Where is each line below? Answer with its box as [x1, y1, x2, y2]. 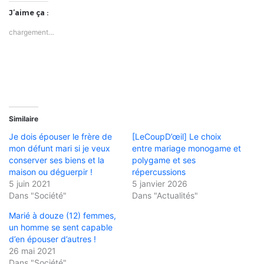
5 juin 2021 [9, 178, 51, 189]
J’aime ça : [9, 8, 48, 17]
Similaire [9, 114, 38, 123]
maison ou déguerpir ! [9, 166, 93, 177]
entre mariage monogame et [132, 143, 241, 153]
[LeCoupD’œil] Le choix [132, 131, 222, 141]
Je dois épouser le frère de [9, 131, 112, 141]
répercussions [132, 166, 186, 177]
